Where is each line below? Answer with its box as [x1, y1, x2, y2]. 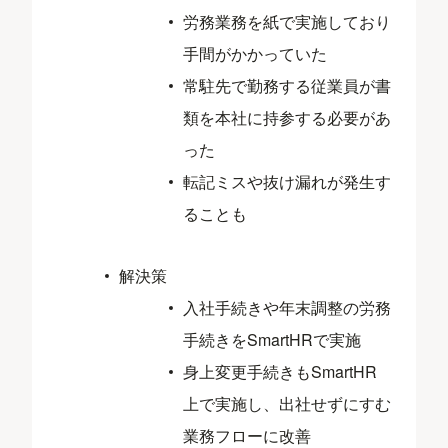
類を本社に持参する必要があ [183, 106, 392, 130]
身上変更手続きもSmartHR [183, 360, 378, 384]
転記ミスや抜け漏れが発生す [183, 170, 392, 194]
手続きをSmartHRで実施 [183, 328, 362, 352]
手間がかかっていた [183, 42, 328, 66]
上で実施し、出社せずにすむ [183, 392, 392, 416]
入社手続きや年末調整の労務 [183, 296, 392, 320]
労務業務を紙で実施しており [183, 10, 392, 34]
